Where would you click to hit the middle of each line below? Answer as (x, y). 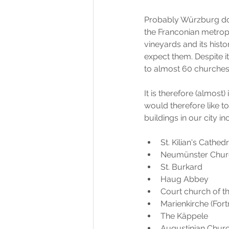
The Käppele (184, 216)
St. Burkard (182, 167)
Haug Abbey (185, 179)
